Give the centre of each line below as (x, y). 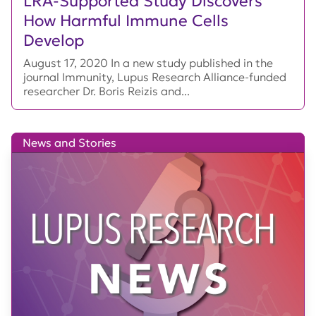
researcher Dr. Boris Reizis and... (107, 91)
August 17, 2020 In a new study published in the (148, 63)
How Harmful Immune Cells (126, 21)
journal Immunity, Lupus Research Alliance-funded (155, 77)
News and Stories (69, 143)
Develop (54, 41)
